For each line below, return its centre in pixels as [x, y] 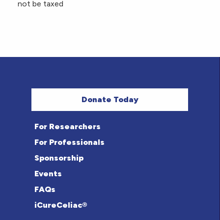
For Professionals [69, 142]
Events [48, 174]
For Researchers [67, 127]
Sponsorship [59, 158]
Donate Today [110, 100]
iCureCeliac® [60, 205]
